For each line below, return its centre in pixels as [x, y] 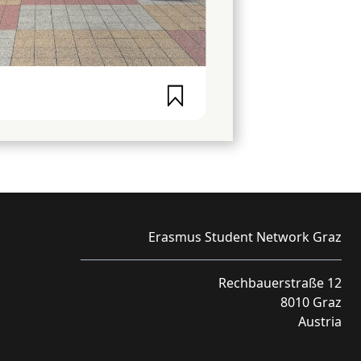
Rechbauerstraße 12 [280, 283]
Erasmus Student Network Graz [245, 237]
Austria [320, 322]
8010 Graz [311, 302]
